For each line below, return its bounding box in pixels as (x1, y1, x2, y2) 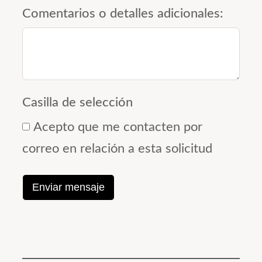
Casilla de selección (22, 96, 133, 109)
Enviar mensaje (32, 181, 105, 194)
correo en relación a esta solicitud (22, 142, 212, 156)
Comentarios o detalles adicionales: (22, 7, 223, 20)
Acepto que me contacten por (33, 120, 202, 134)
